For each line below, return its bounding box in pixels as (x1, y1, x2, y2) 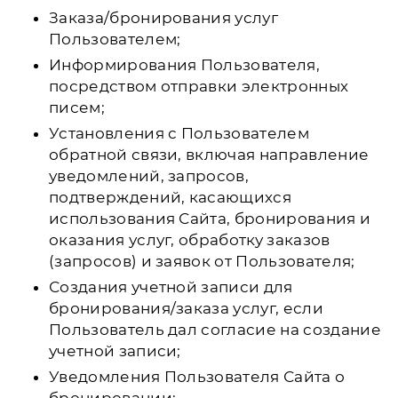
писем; (49, 99, 105, 116)
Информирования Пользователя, (49, 56, 320, 74)
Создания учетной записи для (49, 278, 293, 296)
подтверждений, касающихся (49, 188, 292, 206)
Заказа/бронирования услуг (49, 9, 279, 27)
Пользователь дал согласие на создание (49, 321, 381, 338)
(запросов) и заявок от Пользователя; (49, 252, 355, 270)
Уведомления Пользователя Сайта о (49, 368, 346, 386)
